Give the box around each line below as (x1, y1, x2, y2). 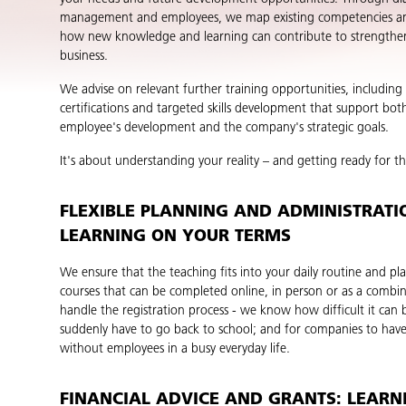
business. (59, 49, 108, 63)
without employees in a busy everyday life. (59, 342, 290, 356)
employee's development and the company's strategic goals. (59, 121, 389, 135)
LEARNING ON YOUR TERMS (59, 227, 291, 246)
